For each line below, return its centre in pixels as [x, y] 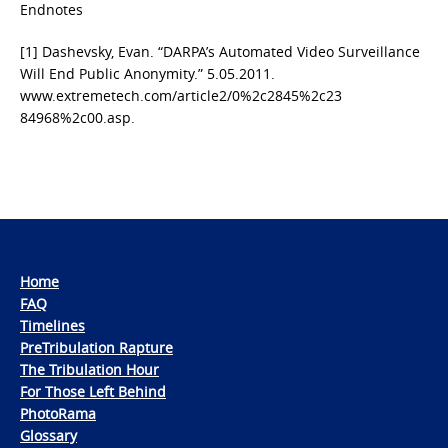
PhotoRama [58, 414]
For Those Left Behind [93, 392]
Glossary [48, 436]
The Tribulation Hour [89, 370]
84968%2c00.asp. [77, 118]
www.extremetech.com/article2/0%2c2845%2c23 [181, 96]
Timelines [52, 326]
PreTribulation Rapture [96, 348]
